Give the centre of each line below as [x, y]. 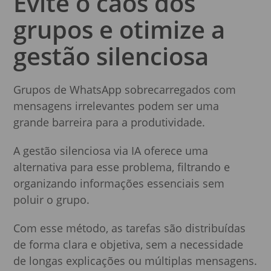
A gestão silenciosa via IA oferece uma [111, 150]
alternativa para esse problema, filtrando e [122, 167]
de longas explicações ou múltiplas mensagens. [135, 260]
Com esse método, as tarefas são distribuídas [130, 228]
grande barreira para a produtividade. [109, 122]
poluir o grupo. [52, 199]
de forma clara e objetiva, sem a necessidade [129, 244]
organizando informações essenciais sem [119, 183]
